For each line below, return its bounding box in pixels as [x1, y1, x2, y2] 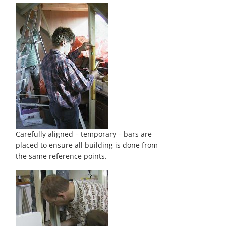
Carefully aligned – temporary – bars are [16, 129, 152, 139]
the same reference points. [16, 151, 107, 161]
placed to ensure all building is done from [16, 140, 158, 150]
